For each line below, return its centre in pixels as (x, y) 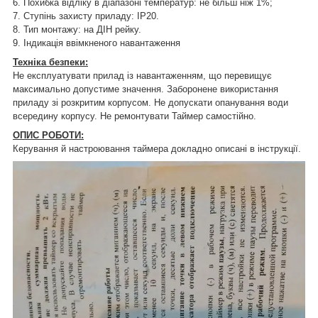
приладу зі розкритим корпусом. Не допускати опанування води (150, 102)
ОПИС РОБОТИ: (48, 135)
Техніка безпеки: (50, 62)
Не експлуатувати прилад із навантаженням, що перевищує (142, 75)
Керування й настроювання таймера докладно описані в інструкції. (157, 148)
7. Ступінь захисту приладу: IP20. (86, 16)
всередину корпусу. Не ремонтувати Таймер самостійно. (135, 116)
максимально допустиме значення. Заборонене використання (146, 89)
